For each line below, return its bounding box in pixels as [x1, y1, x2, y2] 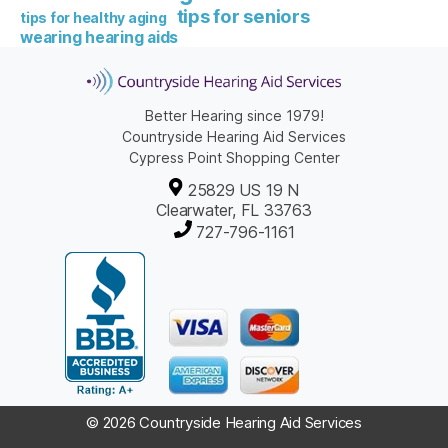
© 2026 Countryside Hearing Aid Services [86, 413, 362, 433]
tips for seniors [176, 5, 310, 28]
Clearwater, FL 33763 [156, 200, 312, 221]
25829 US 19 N [183, 180, 299, 201]
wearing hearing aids [20, 28, 179, 48]
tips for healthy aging [20, 9, 167, 27]
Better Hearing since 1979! [144, 107, 324, 125]
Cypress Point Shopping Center [128, 149, 340, 167]
